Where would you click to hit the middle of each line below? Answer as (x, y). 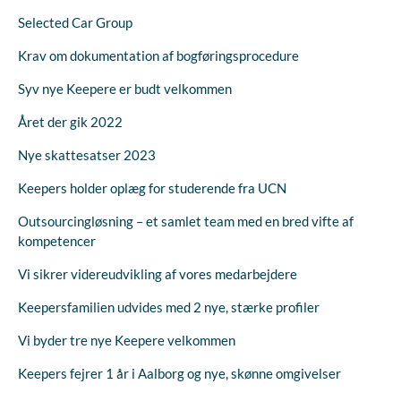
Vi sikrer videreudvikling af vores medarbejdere (158, 274)
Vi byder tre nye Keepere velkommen (127, 340)
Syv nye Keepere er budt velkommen (125, 89)
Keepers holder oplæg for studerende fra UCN (152, 188)
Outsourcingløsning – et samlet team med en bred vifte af (186, 221)
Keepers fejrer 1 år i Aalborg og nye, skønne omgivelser (179, 373)
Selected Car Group (75, 22)
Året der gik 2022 (70, 122)
